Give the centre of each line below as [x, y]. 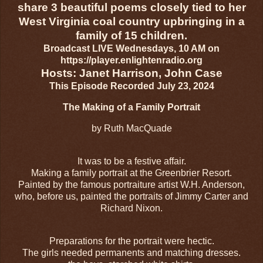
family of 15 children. [131, 36]
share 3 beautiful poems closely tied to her [131, 8]
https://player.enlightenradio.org [131, 60]
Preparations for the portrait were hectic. [131, 241]
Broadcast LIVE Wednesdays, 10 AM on [131, 49]
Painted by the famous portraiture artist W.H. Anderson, [131, 184]
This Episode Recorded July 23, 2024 [131, 86]
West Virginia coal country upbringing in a [131, 22]
